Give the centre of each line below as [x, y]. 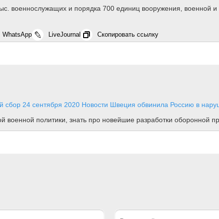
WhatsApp [17, 34]
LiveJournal [65, 34]
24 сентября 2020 [51, 104]
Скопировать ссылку [128, 34]
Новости [95, 104]
